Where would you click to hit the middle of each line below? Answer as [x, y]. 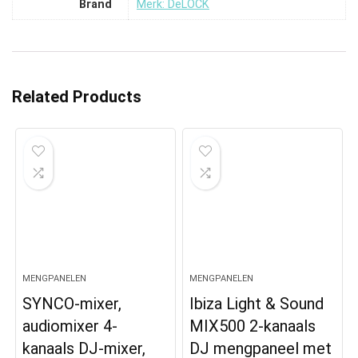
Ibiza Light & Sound [257, 303]
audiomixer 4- [70, 326]
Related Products [77, 96]
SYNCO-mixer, [72, 303]
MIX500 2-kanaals [253, 326]
